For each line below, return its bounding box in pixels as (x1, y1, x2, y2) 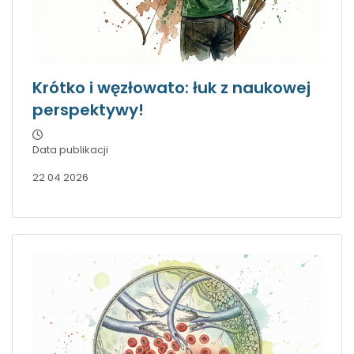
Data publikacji (32, 141, 108, 157)
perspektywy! (32, 98, 144, 121)
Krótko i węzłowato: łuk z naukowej (32, 76, 311, 99)
